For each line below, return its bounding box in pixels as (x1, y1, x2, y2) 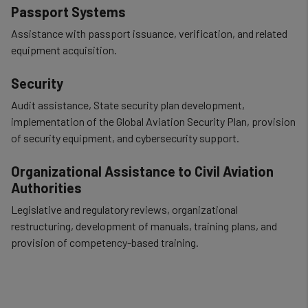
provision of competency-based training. (11, 236, 201, 249)
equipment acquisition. (11, 43, 117, 56)
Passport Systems (11, 3, 126, 20)
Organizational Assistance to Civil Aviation (11, 163, 274, 179)
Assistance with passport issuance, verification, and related (11, 27, 287, 40)
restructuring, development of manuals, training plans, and (11, 219, 277, 232)
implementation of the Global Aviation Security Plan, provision (11, 115, 296, 128)
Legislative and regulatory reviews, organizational (11, 203, 238, 216)
